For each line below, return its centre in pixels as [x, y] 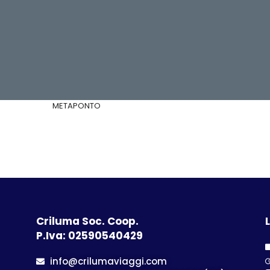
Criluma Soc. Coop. [87, 221]
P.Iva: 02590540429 [89, 236]
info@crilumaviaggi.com [108, 261]
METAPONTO [77, 106]
